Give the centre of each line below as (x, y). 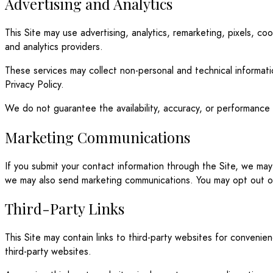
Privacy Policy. (34, 84)
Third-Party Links (65, 209)
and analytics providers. (54, 46)
